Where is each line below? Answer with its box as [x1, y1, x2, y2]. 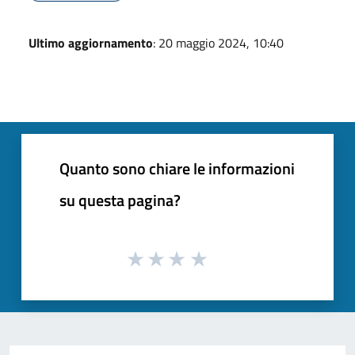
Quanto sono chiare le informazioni [59, 155, 295, 181]
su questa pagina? [59, 187, 181, 212]
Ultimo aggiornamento [29, 32, 153, 52]
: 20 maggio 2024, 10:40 [153, 32, 284, 52]
